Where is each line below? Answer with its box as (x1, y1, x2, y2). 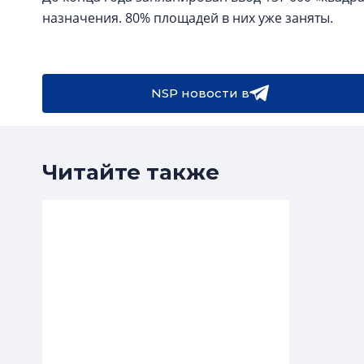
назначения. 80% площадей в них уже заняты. (42, 9, 336, 27)
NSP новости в (150, 85, 249, 101)
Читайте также (42, 159, 219, 185)
